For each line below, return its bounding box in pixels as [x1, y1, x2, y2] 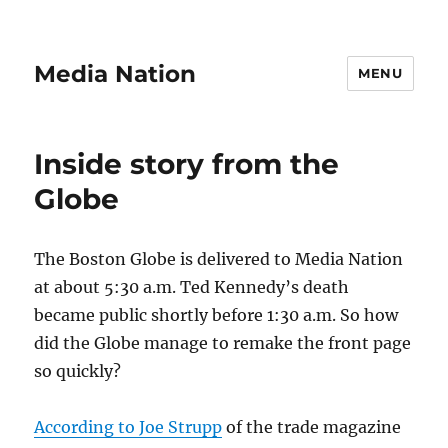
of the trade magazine [222, 417, 402, 437]
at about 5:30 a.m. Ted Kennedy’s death [34, 277, 350, 297]
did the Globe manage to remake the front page [34, 333, 412, 353]
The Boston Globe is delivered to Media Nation [34, 249, 404, 269]
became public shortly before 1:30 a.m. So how [34, 305, 399, 325]
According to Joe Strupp [34, 417, 223, 437]
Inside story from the [34, 147, 340, 181]
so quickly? [34, 361, 122, 381]
